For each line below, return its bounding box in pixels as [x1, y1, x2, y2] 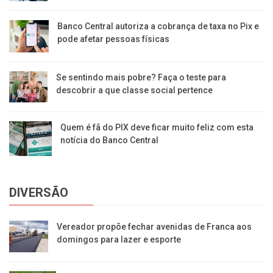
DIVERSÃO [9, 185, 69, 200]
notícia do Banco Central [60, 135, 158, 146]
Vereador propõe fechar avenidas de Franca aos [57, 221, 252, 232]
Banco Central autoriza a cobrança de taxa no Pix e [57, 21, 260, 32]
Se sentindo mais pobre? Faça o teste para [56, 73, 227, 83]
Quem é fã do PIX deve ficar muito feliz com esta [60, 122, 253, 133]
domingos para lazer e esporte [57, 234, 182, 244]
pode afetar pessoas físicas [57, 34, 170, 44]
